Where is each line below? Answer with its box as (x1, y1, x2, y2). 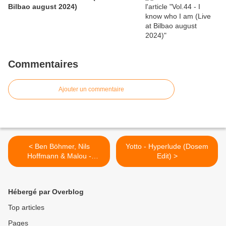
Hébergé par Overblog (8, 188, 84, 196)
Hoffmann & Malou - (27, 152, 91, 160)
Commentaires (8, 59, 78, 70)
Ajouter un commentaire (59, 86, 124, 93)
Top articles (8, 203, 44, 212)
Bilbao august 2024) (8, 3, 77, 11)
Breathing (43, 161, 75, 170)
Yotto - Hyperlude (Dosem (126, 142, 208, 151)
